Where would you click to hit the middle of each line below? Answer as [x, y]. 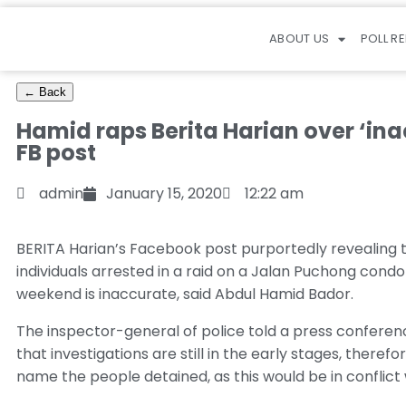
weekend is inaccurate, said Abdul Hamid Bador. [185, 294]
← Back [45, 92]
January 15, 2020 [164, 193]
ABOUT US [300, 39]
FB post [56, 153]
